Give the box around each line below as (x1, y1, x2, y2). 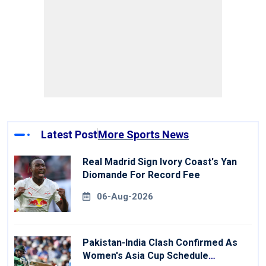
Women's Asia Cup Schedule (83, 250, 208, 262)
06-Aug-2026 (97, 191, 153, 202)
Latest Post (41, 128, 97, 141)
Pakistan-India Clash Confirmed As (83, 237, 237, 249)
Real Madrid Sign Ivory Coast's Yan (83, 156, 237, 168)
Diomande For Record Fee (83, 169, 200, 181)
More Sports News (98, 128, 189, 141)
